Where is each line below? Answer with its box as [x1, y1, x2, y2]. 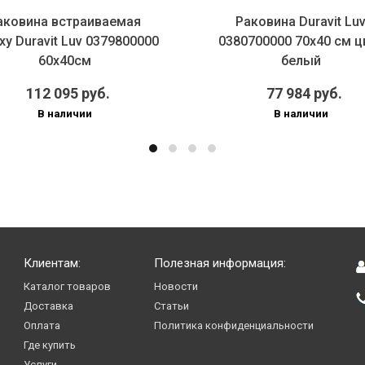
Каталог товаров [24, 280, 112, 293]
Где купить [24, 339, 77, 352]
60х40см [37, 52, 91, 68]
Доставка [24, 300, 74, 313]
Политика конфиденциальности [153, 319, 314, 332]
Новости [153, 280, 198, 293]
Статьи [153, 300, 189, 313]
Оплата [24, 319, 61, 332]
